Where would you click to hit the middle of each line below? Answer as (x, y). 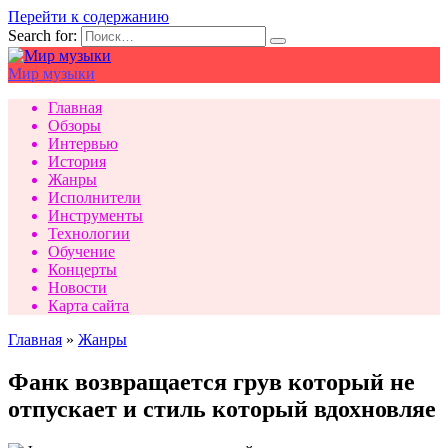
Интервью (83, 143)
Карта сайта (88, 305)
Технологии (89, 233)
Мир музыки (51, 73)
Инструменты (95, 215)
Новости (77, 287)
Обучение (81, 251)
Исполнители (94, 197)
